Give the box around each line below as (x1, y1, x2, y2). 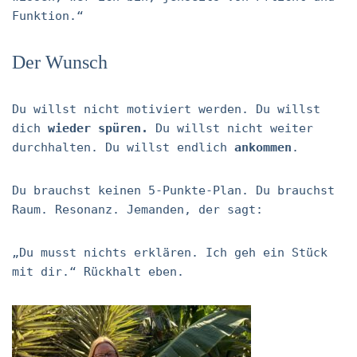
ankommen (234, 140, 292, 155)
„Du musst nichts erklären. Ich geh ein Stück (12, 245, 328, 260)
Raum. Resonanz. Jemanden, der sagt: (12, 202, 263, 217)
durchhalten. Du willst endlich (12, 140, 234, 155)
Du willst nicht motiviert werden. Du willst (12, 102, 320, 116)
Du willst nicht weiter (148, 121, 313, 135)
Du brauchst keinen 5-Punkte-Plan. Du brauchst (12, 183, 335, 198)
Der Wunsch (12, 52, 108, 73)
